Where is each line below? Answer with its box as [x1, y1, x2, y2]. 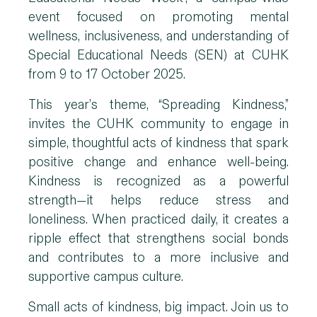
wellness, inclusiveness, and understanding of [28, 28, 289, 45]
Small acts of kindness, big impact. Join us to [28, 299, 289, 316]
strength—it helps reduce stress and [28, 192, 289, 209]
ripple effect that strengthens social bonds [28, 230, 289, 247]
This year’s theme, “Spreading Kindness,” [28, 96, 289, 113]
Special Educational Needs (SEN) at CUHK [28, 47, 289, 64]
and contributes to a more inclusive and [28, 249, 289, 266]
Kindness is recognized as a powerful [28, 173, 289, 190]
